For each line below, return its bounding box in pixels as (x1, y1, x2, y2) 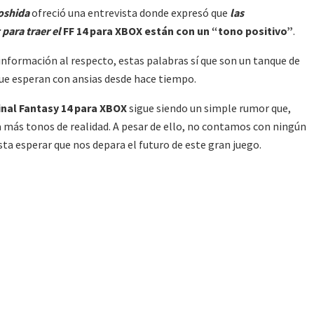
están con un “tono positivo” (144, 24, 293, 39)
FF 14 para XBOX (61, 24, 142, 39)
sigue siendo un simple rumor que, (127, 101, 291, 116)
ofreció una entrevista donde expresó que (29, 6, 230, 20)
